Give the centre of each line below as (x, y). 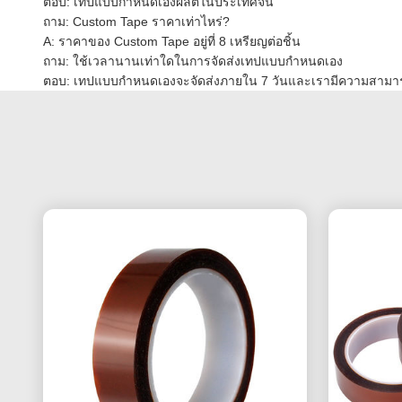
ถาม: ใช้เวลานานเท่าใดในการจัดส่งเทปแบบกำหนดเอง (193, 61)
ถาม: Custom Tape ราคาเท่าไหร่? (136, 22)
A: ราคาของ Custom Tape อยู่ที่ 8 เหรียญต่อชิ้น (172, 41)
